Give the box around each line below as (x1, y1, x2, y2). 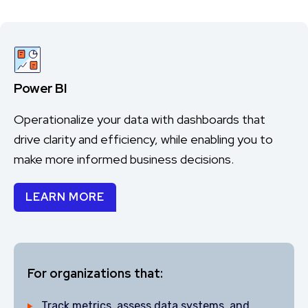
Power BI (14, 79, 67, 97)
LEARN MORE (25, 190, 104, 204)
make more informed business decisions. (14, 151, 234, 167)
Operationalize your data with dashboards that (14, 111, 265, 127)
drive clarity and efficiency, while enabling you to (14, 131, 273, 147)
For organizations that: (27, 265, 163, 281)
